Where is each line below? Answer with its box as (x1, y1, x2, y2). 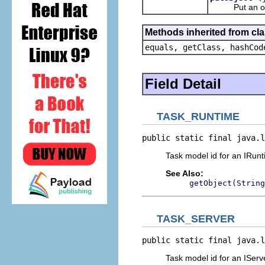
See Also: (166, 169, 203, 178)
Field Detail (145, 75, 221, 92)
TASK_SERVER (157, 212, 235, 225)
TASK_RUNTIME (157, 111, 240, 122)
